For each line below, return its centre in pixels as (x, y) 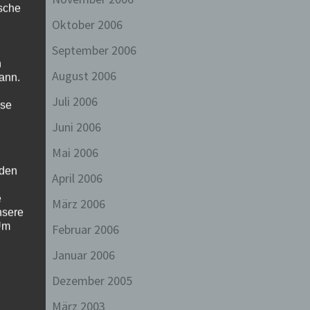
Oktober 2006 (87, 25)
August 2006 (84, 76)
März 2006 (78, 204)
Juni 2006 (76, 127)
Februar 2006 (85, 229)
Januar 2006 (83, 255)
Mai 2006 (75, 153)
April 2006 (77, 178)
